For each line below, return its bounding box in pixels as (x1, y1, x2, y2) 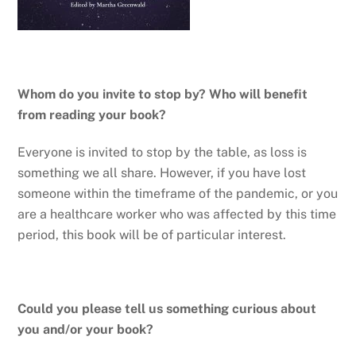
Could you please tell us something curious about (17, 301, 317, 317)
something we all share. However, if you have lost (17, 164, 307, 180)
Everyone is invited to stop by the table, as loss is (17, 144, 308, 160)
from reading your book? (17, 107, 167, 123)
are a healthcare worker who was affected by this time (17, 206, 337, 222)
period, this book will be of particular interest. (17, 226, 287, 242)
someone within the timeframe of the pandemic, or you (17, 185, 339, 201)
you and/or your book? (17, 322, 154, 338)
